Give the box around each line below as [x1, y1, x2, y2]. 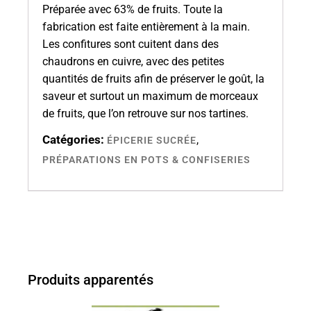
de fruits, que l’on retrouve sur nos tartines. [42, 106, 249, 120]
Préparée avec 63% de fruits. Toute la [42, 2, 223, 16]
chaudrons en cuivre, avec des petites [42, 54, 224, 68]
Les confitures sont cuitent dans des [42, 37, 219, 51]
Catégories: [42, 132, 104, 146]
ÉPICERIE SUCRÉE [107, 134, 196, 146]
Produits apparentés [28, 271, 153, 288]
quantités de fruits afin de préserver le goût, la [42, 72, 264, 85]
